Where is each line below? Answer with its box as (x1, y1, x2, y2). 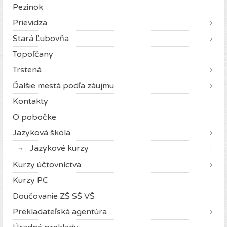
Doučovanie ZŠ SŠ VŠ (13, 191, 95, 202)
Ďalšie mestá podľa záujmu (13, 81, 114, 91)
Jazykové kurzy (30, 143, 89, 154)
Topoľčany (13, 49, 53, 60)
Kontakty (13, 96, 48, 107)
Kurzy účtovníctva (13, 160, 81, 170)
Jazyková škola (13, 128, 70, 138)
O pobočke (13, 112, 56, 123)
